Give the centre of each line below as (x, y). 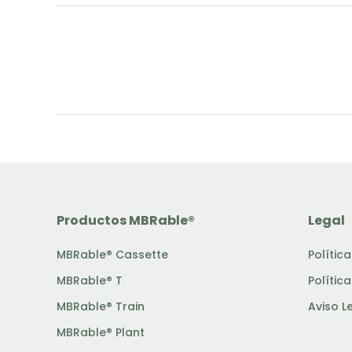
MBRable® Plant (101, 332)
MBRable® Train (101, 306)
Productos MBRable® (126, 220)
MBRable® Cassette (112, 255)
